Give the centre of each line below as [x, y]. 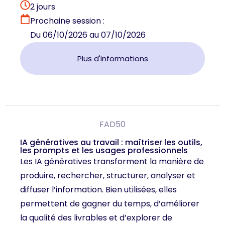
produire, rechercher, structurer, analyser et [108, 175]
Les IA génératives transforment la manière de [112, 161]
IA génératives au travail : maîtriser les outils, [111, 142]
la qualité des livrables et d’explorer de [96, 217]
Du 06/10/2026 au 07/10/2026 [88, 35]
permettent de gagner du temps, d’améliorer [110, 203]
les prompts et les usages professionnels [104, 150]
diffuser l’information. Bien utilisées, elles [98, 189]
